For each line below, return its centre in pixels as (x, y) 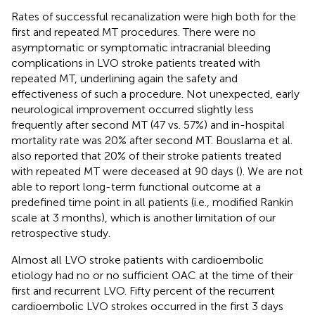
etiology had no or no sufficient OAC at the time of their (152, 275)
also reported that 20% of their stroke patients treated (146, 155)
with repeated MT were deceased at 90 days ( (125, 171)
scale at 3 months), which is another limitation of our (143, 217)
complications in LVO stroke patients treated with (136, 63)
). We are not (271, 171)
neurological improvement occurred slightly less (133, 109)
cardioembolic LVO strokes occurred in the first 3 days (147, 306)
